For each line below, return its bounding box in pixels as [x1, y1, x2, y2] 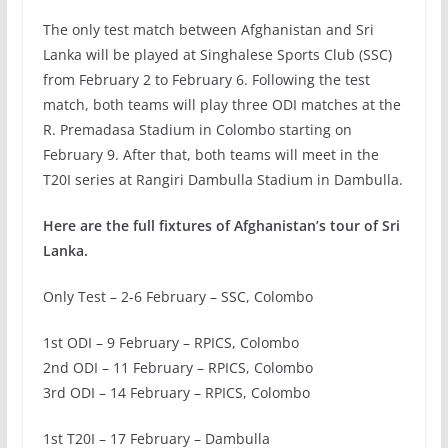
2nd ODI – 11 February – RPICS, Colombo [42, 357, 313, 377]
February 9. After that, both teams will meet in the [42, 144, 379, 164]
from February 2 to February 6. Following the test [42, 69, 370, 89]
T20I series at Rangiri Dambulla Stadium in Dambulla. [42, 169, 403, 189]
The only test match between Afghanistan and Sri [42, 19, 374, 39]
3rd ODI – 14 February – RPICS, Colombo [42, 382, 310, 402]
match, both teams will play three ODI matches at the [42, 94, 401, 114]
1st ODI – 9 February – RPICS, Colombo [42, 332, 299, 352]
